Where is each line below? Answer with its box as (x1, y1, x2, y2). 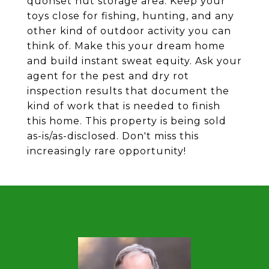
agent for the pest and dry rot (27, 70, 189, 82)
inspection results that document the (27, 85, 229, 97)
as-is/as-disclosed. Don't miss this (27, 130, 199, 142)
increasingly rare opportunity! (27, 145, 186, 157)
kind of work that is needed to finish (27, 100, 220, 112)
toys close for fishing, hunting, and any (27, 10, 234, 22)
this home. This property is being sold (27, 115, 226, 127)
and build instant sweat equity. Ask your (27, 55, 242, 67)
